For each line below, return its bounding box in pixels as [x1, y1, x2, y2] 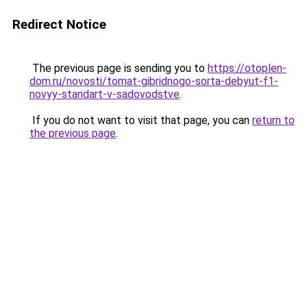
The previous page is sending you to [29, 62, 208, 75]
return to [252, 114, 295, 127]
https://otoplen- [208, 62, 286, 75]
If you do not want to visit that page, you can [29, 114, 252, 127]
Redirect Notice [12, 16, 106, 32]
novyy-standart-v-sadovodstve [29, 88, 180, 101]
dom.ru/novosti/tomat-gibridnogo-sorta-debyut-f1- [29, 75, 278, 88]
